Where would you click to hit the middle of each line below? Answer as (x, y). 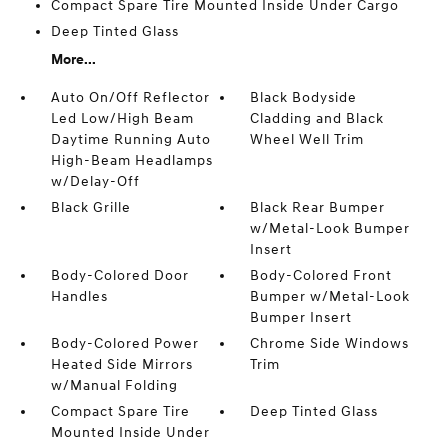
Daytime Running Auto (130, 139)
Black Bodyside (304, 97)
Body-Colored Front (321, 275)
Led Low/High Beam (122, 118)
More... (73, 59)
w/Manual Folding (114, 385)
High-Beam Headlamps (131, 160)
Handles (79, 296)
